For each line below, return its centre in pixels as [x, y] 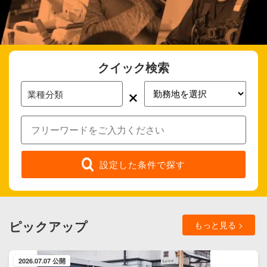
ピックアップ [48, 226]
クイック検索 [133, 67]
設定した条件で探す [142, 164]
